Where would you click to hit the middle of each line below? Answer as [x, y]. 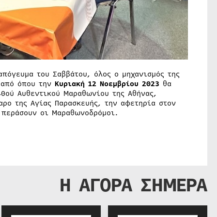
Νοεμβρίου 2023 [129, 84]
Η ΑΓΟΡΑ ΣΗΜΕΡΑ [133, 186]
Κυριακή [70, 84]
